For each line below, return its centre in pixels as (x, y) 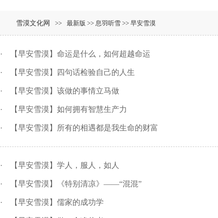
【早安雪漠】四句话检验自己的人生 (73, 73)
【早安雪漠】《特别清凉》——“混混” (76, 184)
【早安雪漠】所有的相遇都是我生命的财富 (84, 128)
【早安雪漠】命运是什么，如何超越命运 (80, 54)
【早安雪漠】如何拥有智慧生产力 (69, 109)
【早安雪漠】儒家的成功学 (57, 202)
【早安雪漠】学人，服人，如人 (65, 165)
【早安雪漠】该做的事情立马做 (65, 91)
